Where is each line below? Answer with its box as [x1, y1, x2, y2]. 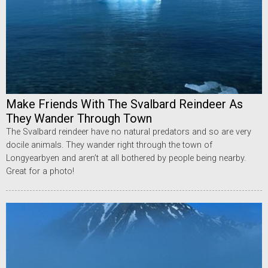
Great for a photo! [6, 166, 74, 176]
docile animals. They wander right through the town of [6, 139, 212, 150]
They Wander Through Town [6, 111, 152, 126]
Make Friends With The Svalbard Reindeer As [6, 96, 243, 111]
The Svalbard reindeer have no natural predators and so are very [6, 126, 251, 137]
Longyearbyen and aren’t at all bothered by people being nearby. [6, 153, 246, 163]
